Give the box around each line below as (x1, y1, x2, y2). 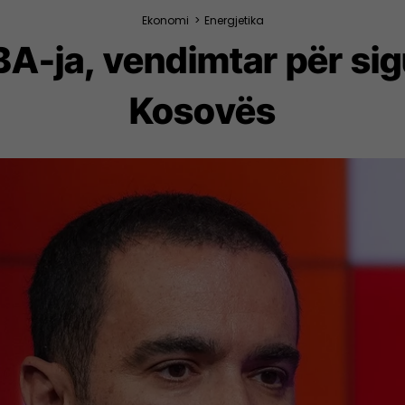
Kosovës (128, 89, 277, 133)
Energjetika (203, 13, 264, 28)
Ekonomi (141, 13, 189, 28)
